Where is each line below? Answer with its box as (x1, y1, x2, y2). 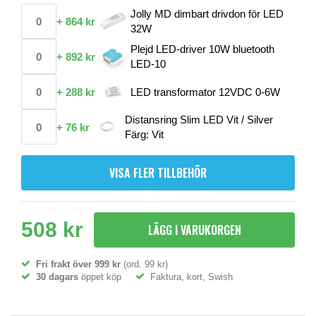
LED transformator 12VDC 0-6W (130, 85, 280, 98)
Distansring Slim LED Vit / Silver (125, 114, 273, 126)
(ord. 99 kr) (121, 259, 168, 270)
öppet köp (78, 272, 121, 283)
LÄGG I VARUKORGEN (147, 221, 241, 239)
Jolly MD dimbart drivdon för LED (130, 8, 284, 20)
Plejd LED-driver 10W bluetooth (130, 43, 274, 56)
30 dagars (36, 272, 78, 283)
